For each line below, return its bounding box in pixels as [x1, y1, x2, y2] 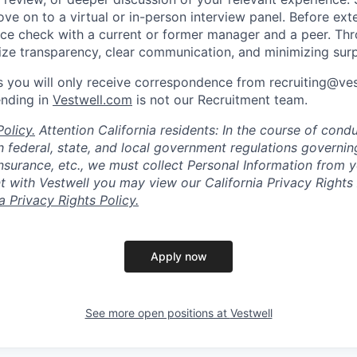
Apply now [150, 249, 207, 264]
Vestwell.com [53, 92, 132, 108]
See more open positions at [84, 306, 230, 320]
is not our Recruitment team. [132, 92, 308, 108]
